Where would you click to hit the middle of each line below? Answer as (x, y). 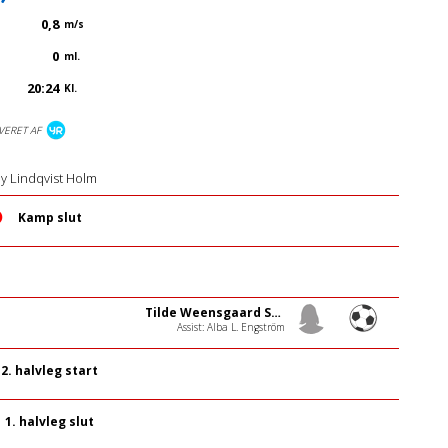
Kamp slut (49, 218)
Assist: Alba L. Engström (230, 327)
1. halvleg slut (50, 422)
